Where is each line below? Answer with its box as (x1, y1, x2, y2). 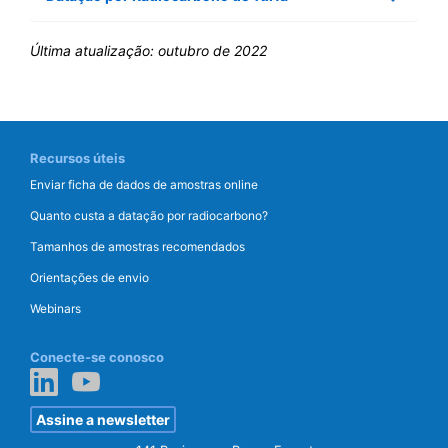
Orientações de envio (30, 270, 149, 285)
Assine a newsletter (36, 411, 170, 428)
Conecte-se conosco (30, 349, 164, 365)
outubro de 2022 (158, 42, 267, 59)
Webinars (30, 301, 81, 316)
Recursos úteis (30, 150, 125, 166)
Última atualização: (30, 42, 158, 59)
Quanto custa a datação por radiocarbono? (30, 208, 268, 223)
